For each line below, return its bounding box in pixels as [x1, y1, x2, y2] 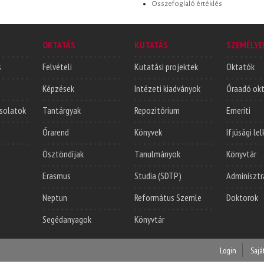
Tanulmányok [134, 147, 180, 160]
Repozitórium [134, 104, 180, 116]
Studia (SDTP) [134, 169, 181, 181]
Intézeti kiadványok [134, 82, 200, 94]
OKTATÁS [42, 38, 75, 51]
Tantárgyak [42, 104, 81, 116]
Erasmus [42, 169, 71, 181]
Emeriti [226, 104, 250, 116]
